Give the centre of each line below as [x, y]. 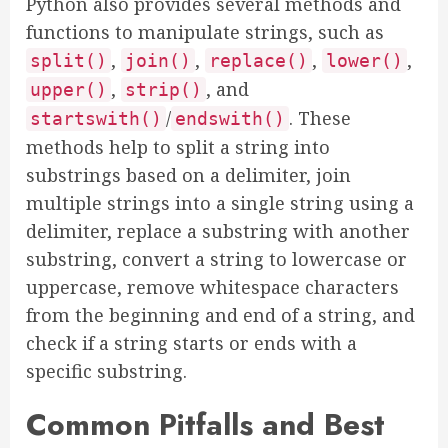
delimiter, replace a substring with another [218, 231]
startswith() [96, 118]
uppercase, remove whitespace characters [212, 287]
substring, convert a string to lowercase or [216, 259]
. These [320, 118]
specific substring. [106, 371]
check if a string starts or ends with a [191, 343]
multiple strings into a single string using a [220, 203]
